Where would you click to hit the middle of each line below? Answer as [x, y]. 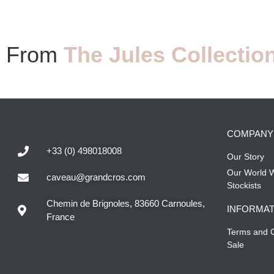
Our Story [245, 157]
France [60, 217]
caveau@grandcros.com [96, 177]
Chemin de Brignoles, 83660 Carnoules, [125, 204]
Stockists [244, 186]
